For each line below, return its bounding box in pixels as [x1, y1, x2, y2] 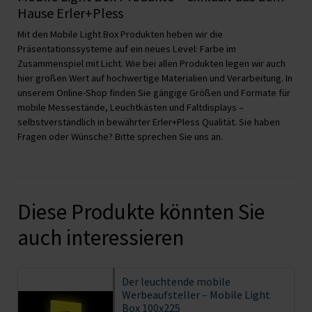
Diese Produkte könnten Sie [17, 197, 265, 226]
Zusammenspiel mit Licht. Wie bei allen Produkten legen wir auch [17, 56, 286, 70]
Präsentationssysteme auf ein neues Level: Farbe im [17, 42, 236, 55]
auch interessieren [17, 223, 184, 251]
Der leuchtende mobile [121, 274, 231, 288]
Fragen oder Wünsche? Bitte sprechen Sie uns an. [17, 130, 223, 143]
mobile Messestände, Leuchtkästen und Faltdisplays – [17, 100, 244, 114]
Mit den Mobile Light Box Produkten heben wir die [17, 27, 223, 40]
